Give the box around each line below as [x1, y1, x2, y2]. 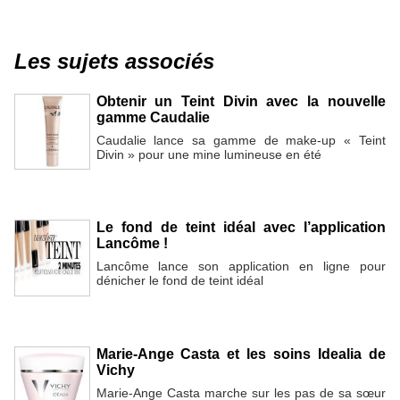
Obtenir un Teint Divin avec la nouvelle [96, 94, 386, 110]
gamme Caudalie [96, 110, 210, 126]
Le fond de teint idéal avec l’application [96, 220, 386, 236]
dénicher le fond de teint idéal [96, 273, 263, 288]
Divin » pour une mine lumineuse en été [96, 147, 321, 162]
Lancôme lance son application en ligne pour [96, 259, 386, 274]
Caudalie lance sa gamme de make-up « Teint [96, 133, 386, 148]
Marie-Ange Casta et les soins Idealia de [96, 346, 386, 362]
